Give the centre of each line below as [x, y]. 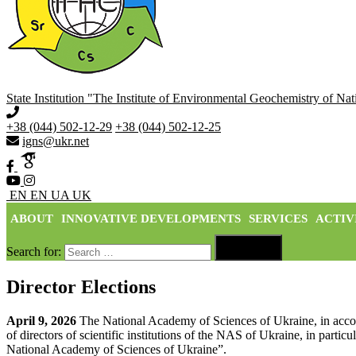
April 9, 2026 [41, 320]
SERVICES [278, 219]
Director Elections [81, 286]
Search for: [34, 252]
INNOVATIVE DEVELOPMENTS [151, 219]
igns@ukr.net [56, 141]
